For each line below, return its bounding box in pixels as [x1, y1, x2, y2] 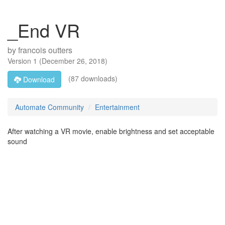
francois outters [18, 44, 72, 56]
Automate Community [15, 102, 84, 112]
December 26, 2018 [42, 56, 105, 66]
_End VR [8, 17, 80, 43]
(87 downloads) [66, 73, 118, 83]
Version [8, 56, 33, 66]
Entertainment [95, 102, 140, 112]
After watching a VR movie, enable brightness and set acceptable [8, 126, 214, 136]
